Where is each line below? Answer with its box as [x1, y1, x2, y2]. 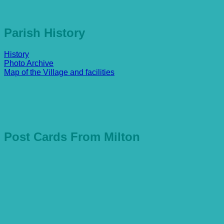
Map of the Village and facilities [4, 68, 114, 77]
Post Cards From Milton [4, 130, 140, 144]
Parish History [4, 26, 85, 40]
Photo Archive [4, 59, 53, 68]
